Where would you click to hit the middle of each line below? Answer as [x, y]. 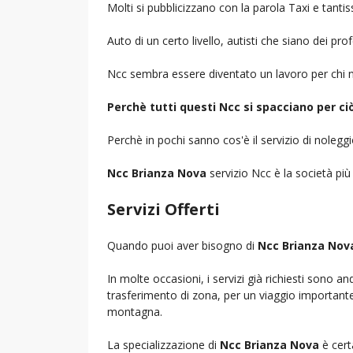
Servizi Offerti [163, 209]
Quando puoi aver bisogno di [182, 245]
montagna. [135, 311]
